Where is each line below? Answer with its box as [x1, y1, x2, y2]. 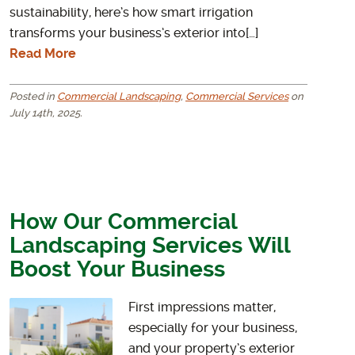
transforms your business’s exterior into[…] [10, 27, 258, 40]
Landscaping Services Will [10, 235, 291, 258]
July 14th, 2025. [10, 108, 82, 119]
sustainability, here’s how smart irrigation [10, 6, 253, 20]
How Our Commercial [10, 211, 238, 235]
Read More [10, 48, 76, 61]
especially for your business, [128, 322, 297, 335]
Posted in [10, 91, 57, 102]
